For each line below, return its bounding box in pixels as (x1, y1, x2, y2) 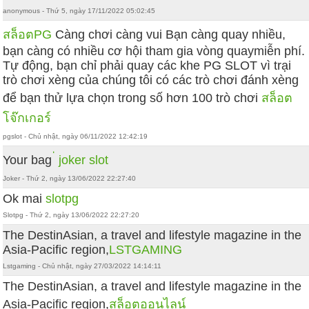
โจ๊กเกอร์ (3, 111, 52, 126)
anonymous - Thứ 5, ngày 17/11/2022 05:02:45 (3, 7, 156, 15)
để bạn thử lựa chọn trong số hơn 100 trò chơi (3, 91, 262, 106)
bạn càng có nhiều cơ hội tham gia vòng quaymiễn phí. (3, 44, 306, 59)
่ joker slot (55, 153, 109, 168)
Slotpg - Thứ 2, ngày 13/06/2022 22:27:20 (3, 211, 140, 219)
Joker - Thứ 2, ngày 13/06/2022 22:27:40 (3, 175, 137, 183)
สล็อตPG (3, 28, 52, 42)
